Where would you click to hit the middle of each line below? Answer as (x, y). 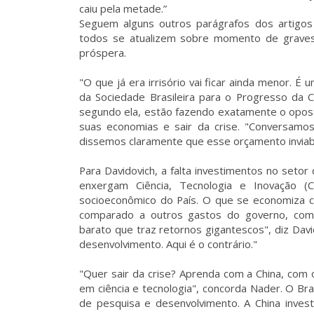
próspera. (103, 53)
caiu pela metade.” (126, 8)
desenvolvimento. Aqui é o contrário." (168, 244)
